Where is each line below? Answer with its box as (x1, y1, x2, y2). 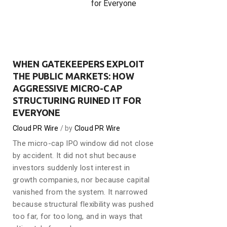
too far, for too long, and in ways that (13, 212, 143, 221)
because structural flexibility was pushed (13, 200, 154, 209)
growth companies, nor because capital (13, 175, 150, 184)
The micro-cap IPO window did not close (13, 139, 154, 148)
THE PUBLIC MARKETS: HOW (13, 71, 134, 81)
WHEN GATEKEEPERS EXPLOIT (13, 59, 144, 69)
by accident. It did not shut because (13, 151, 136, 160)
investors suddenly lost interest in (13, 163, 130, 172)
